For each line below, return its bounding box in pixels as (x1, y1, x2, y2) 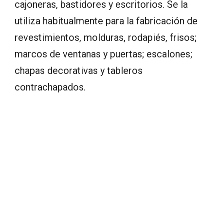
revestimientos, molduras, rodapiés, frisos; (15, 31, 197, 43)
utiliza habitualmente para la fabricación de (15, 15, 198, 27)
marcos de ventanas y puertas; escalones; (15, 48, 192, 60)
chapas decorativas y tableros (15, 64, 143, 76)
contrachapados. (15, 81, 86, 93)
